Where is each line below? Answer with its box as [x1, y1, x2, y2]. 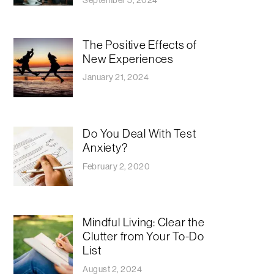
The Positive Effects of [83, 37, 198, 52]
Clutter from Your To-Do [83, 228, 205, 243]
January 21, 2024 [83, 72, 149, 83]
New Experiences [83, 51, 174, 66]
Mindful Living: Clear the [83, 214, 205, 229]
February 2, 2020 [83, 160, 150, 172]
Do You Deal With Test [83, 125, 196, 141]
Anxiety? [83, 139, 128, 155]
